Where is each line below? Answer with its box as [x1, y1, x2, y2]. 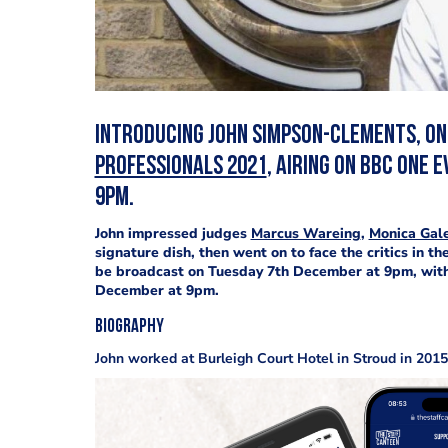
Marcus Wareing [250, 224, 361, 243]
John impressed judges [94, 224, 251, 243]
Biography [94, 318, 164, 337]
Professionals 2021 [94, 154, 267, 181]
